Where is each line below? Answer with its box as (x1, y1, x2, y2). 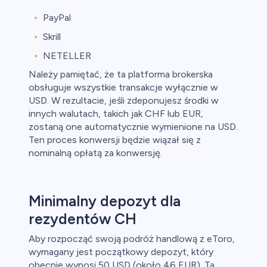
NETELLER (43, 50, 91, 62)
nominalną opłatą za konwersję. (29, 147, 162, 159)
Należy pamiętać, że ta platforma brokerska (29, 69, 213, 80)
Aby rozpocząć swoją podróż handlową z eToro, (29, 233, 235, 245)
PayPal (43, 12, 71, 24)
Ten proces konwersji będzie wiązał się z (29, 134, 201, 146)
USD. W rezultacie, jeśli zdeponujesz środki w (29, 95, 219, 107)
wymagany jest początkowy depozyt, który (29, 246, 213, 258)
